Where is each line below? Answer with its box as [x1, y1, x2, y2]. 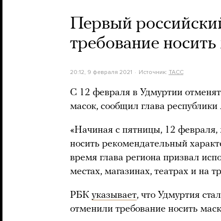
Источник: [138, 69, 169, 75]
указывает [92, 190, 137, 200]
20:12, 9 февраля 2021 [70, 69, 132, 75]
